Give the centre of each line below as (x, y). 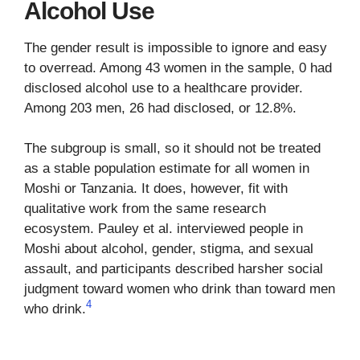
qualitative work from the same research (145, 209)
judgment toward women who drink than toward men (180, 289)
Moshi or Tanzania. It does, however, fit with (156, 189)
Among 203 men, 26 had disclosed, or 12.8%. (160, 108)
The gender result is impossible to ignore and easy (176, 47)
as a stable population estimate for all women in (167, 169)
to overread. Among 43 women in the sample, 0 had (178, 67)
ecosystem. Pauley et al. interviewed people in (164, 229)
